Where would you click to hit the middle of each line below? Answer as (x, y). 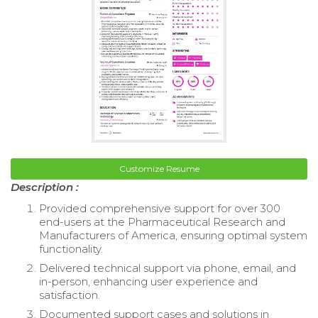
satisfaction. (70, 295)
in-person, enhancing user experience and (148, 281)
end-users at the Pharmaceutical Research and (162, 221)
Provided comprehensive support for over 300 (160, 208)
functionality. (71, 248)
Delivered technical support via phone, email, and (168, 268)
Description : (45, 187)
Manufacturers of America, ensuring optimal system (173, 235)
